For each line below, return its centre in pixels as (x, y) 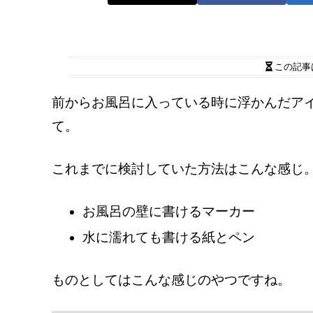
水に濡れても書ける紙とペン (168, 238)
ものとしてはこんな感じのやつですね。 (171, 279)
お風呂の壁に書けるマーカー (168, 211)
